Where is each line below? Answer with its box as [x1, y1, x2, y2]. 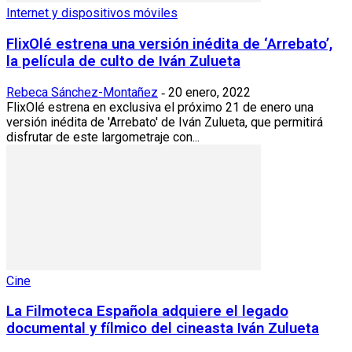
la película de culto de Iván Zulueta [6, 52, 240, 70]
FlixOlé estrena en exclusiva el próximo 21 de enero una [6, 99, 313, 115]
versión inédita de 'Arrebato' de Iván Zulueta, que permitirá [6, 114, 323, 130]
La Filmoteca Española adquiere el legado [6, 302, 288, 321]
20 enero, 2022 [168, 84, 251, 100]
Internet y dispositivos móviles [6, 5, 178, 21]
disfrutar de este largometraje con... [6, 129, 200, 145]
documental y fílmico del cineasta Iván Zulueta [6, 320, 319, 338]
